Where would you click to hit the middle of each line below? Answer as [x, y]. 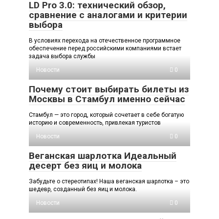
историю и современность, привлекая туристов [95, 123]
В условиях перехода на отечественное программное [105, 41]
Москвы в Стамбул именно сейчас [107, 99]
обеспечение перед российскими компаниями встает [105, 49]
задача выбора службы [62, 56]
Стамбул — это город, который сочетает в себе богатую [106, 115]
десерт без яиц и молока [85, 166]
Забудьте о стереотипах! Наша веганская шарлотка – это [109, 182]
